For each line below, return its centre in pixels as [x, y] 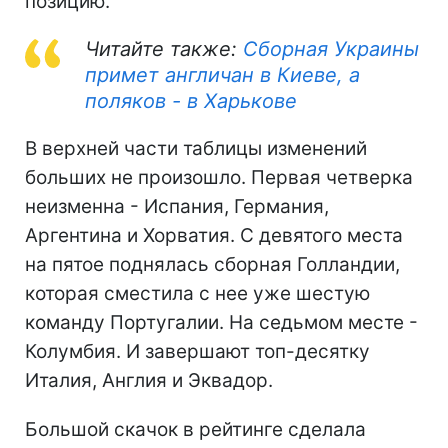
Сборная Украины [331, 48]
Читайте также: [164, 48]
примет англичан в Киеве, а [222, 74]
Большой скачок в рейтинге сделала [195, 429]
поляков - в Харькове [191, 100]
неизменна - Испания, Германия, [177, 206]
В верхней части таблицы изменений [196, 148]
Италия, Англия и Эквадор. [149, 380]
